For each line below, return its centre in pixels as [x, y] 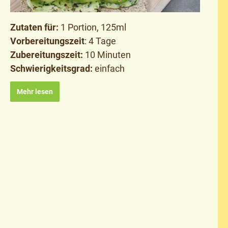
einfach [109, 68]
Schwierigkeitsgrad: [52, 68]
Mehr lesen [35, 91]
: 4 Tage [101, 41]
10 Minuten [107, 54]
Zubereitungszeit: [47, 54]
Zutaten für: [35, 27]
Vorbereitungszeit [48, 41]
